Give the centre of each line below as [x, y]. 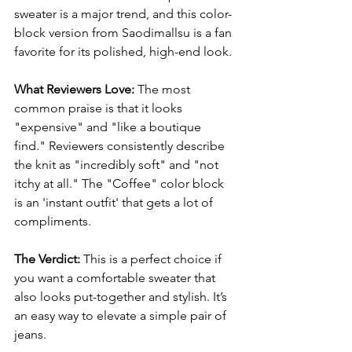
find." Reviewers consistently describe [121, 146]
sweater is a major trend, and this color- [123, 14]
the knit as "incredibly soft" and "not [118, 165]
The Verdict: [47, 259]
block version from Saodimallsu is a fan [125, 33]
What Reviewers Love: [74, 89]
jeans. [30, 334]
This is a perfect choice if [152, 259]
